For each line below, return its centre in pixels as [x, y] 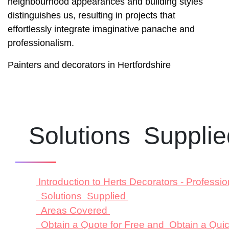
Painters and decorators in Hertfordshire [89, 65]
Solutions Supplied [82, 196]
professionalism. [41, 43]
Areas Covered [73, 211]
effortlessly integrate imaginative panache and [101, 29]
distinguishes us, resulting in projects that [91, 16]
